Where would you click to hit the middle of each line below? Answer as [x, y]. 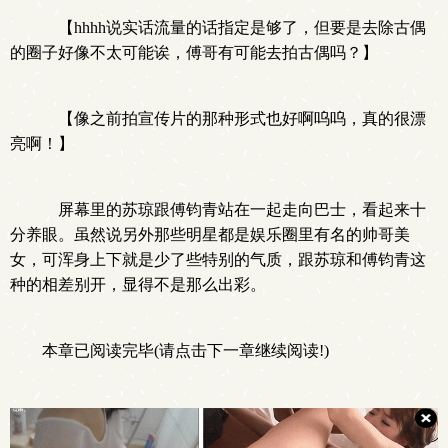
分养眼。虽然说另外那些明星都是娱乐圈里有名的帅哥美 [210, 234]
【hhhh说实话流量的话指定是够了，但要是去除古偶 [234, 27]
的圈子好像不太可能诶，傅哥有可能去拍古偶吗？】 [194, 52]
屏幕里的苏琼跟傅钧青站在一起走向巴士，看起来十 [234, 209]
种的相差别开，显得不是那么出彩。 [138, 284]
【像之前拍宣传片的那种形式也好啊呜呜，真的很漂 [234, 118]
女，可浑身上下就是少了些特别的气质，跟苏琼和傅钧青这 [218, 259]
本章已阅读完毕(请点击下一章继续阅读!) [185, 350]
